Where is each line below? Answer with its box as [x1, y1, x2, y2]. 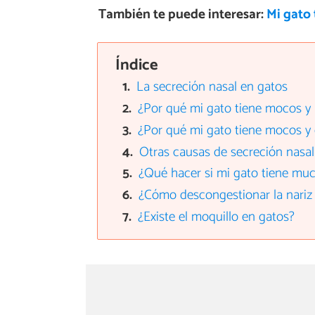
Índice [115, 51, 158, 78]
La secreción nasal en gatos [136, 76, 288, 98]
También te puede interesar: [98, 3, 266, 25]
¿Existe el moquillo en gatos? [138, 206, 295, 229]
